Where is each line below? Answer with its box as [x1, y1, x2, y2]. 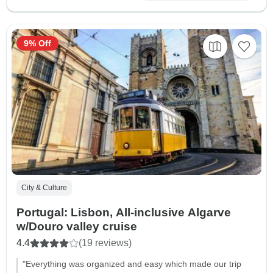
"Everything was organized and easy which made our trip [23, 259, 241, 269]
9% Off [24, 38, 51, 49]
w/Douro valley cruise [16, 220, 137, 233]
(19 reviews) [79, 238, 132, 249]
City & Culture [21, 183, 67, 193]
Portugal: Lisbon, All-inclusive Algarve [16, 206, 231, 219]
